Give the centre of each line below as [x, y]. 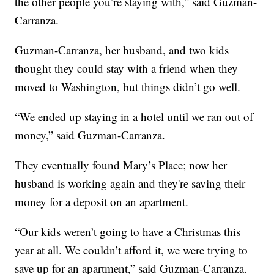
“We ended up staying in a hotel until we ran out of [134, 117]
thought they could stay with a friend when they [127, 68]
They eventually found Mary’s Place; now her [121, 165]
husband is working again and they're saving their [130, 183]
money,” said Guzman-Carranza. [90, 135]
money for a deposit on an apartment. [102, 202]
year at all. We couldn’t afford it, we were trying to [131, 250]
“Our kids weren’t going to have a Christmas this [128, 232]
